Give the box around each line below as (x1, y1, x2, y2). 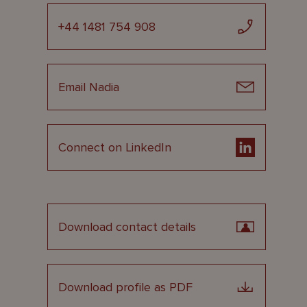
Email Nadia (58, 79, 119, 95)
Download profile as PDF (58, 280, 193, 295)
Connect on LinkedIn (58, 140, 171, 155)
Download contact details (58, 219, 196, 234)
